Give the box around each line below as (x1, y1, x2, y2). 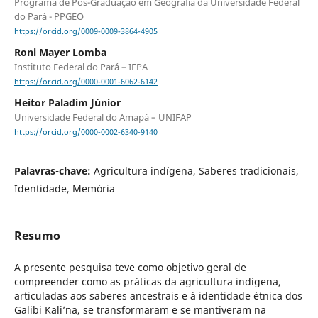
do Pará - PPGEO (13, 9, 84, 23)
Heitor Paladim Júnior (13, 96, 121, 110)
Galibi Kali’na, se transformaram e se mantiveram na (13, 302, 266, 317)
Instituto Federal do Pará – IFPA (13, 60, 148, 74)
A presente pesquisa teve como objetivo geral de (13, 260, 246, 274)
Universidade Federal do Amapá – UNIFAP (13, 111, 192, 124)
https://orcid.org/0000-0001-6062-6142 (13, 77, 158, 87)
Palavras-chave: (13, 164, 94, 178)
